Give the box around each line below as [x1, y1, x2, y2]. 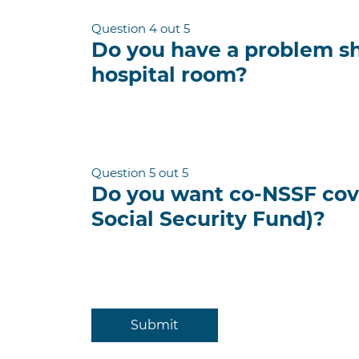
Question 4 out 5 [91, 21, 190, 36]
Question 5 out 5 [91, 165, 188, 180]
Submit [131, 317, 179, 333]
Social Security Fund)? [91, 207, 325, 231]
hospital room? [91, 63, 248, 87]
